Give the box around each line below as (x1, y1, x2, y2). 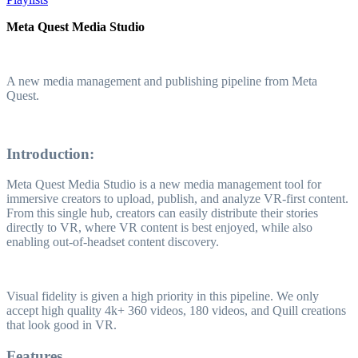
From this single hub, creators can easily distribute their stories (6, 206, 318, 221)
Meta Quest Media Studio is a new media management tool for (6, 177, 321, 192)
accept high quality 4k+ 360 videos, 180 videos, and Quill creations (6, 304, 346, 318)
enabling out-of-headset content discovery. (6, 235, 219, 249)
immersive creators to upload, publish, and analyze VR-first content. (6, 192, 348, 206)
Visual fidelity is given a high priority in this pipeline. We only (6, 289, 319, 304)
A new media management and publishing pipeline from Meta (6, 74, 317, 88)
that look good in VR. (6, 318, 117, 332)
